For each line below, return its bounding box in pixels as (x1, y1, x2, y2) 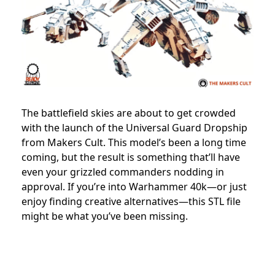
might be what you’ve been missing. (21, 209, 188, 223)
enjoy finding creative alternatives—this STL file (21, 195, 241, 209)
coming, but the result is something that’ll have (21, 150, 240, 165)
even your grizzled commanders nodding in (21, 165, 224, 179)
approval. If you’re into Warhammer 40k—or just (21, 180, 247, 194)
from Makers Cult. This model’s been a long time (21, 136, 246, 150)
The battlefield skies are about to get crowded (21, 106, 236, 120)
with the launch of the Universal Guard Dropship (21, 121, 247, 135)
